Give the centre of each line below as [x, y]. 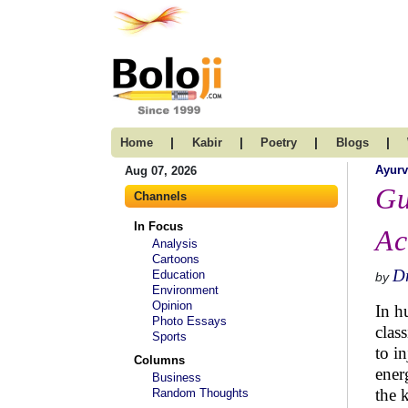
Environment [185, 290]
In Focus [158, 226]
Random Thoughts [200, 393]
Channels [160, 196]
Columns [159, 360]
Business [177, 377]
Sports [169, 337]
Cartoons [176, 259]
